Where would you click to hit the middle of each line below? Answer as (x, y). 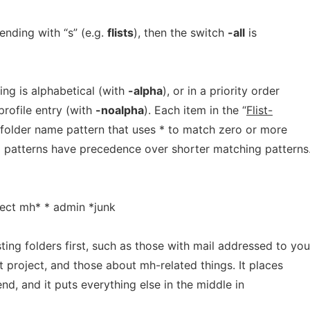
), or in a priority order (221, 91)
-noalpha (120, 110)
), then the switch (181, 33)
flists (120, 33)
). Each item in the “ (195, 110)
